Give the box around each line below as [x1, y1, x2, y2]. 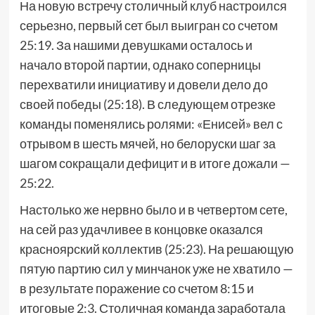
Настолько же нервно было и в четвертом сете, [19, 202, 288, 218]
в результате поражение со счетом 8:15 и [19, 281, 254, 297]
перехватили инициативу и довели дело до [19, 77, 268, 93]
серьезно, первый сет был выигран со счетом [19, 18, 278, 34]
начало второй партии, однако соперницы [19, 57, 261, 73]
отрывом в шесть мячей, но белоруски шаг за [19, 136, 276, 152]
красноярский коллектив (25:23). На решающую [19, 241, 294, 257]
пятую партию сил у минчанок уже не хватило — [19, 261, 293, 277]
